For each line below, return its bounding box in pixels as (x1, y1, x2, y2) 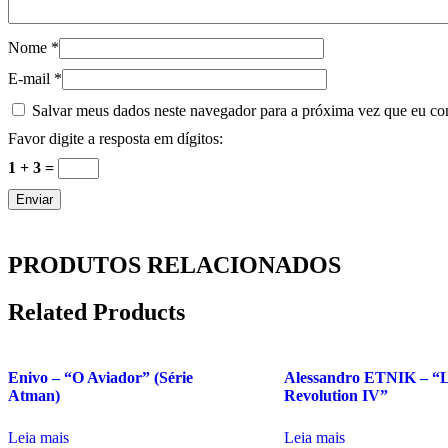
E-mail (8, 69, 54, 87)
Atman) (8, 387, 60, 405)
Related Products (8, 298, 185, 325)
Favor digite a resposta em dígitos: (8, 129, 223, 147)
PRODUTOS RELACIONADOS (8, 251, 341, 278)
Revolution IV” (283, 387, 388, 405)
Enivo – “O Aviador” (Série (8, 369, 193, 387)
